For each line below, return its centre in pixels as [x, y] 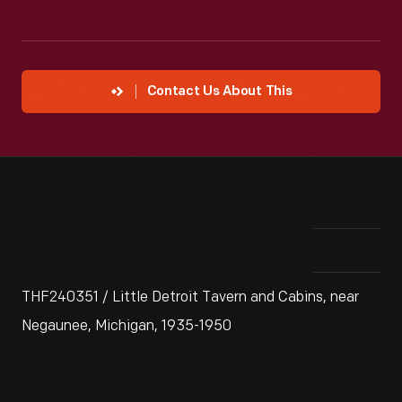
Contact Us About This [219, 92]
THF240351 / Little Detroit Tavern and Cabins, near [190, 297]
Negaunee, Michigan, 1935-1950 [127, 326]
